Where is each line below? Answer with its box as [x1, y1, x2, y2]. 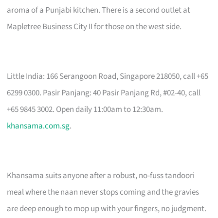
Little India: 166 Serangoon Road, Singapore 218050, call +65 [7, 70, 209, 82]
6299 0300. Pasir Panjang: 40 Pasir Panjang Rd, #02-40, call [7, 87, 201, 99]
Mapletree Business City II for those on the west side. [7, 20, 182, 33]
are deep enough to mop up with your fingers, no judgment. [7, 202, 207, 215]
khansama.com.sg [7, 120, 70, 132]
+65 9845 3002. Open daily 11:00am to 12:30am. [7, 103, 163, 115]
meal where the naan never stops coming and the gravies [7, 186, 200, 198]
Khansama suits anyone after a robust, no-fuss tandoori [7, 169, 195, 182]
